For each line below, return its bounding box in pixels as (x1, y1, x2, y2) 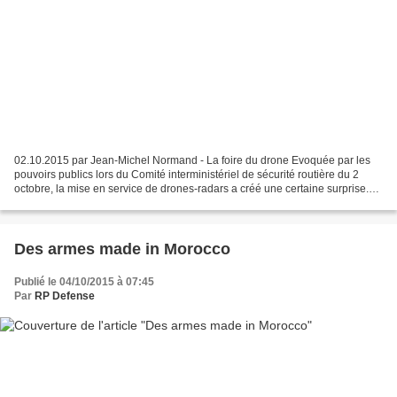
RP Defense (35, 290, 95, 303)
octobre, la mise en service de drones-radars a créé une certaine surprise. (14, 183, 369, 196)
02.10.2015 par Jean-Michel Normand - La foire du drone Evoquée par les (14, 154, 370, 167)
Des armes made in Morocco (14, 240, 230, 259)
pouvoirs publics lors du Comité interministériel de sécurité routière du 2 (14, 168, 359, 182)
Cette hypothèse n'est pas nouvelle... (14, 197, 191, 210)
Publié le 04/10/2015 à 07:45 (14, 276, 154, 289)
